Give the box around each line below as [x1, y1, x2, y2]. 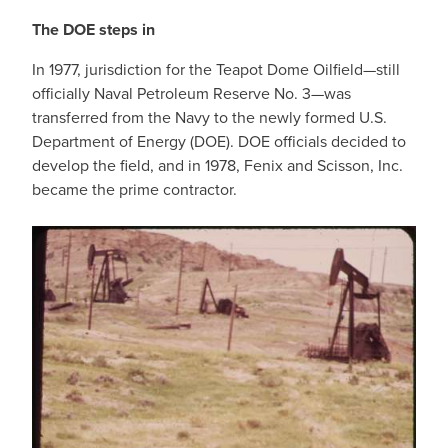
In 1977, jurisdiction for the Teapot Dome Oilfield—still [32, 58, 400, 81]
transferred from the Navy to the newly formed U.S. [32, 106, 387, 129]
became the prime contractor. [32, 178, 237, 201]
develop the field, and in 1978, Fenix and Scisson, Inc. [32, 154, 403, 177]
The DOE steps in [32, 18, 155, 41]
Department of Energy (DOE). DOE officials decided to [32, 130, 406, 153]
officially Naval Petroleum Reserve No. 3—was [32, 82, 351, 105]
